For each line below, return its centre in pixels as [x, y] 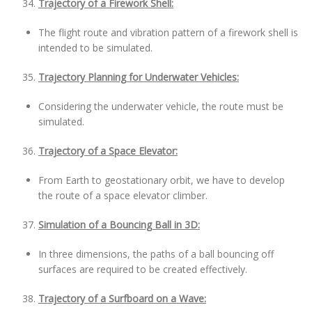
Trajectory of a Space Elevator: [108, 151]
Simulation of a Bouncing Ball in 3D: [119, 225]
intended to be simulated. [95, 48]
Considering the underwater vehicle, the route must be [161, 106]
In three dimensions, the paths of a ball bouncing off [156, 254]
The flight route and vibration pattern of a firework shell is [168, 32]
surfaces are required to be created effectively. [143, 269]
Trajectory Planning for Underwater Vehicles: [139, 77]
